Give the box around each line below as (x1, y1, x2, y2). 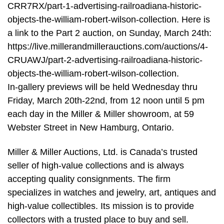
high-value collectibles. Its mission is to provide (7, 201, 194, 211)
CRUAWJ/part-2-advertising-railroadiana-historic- (7, 54, 202, 65)
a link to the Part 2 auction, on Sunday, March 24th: (7, 27, 211, 38)
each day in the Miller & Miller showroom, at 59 (7, 108, 194, 119)
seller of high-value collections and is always (7, 160, 184, 171)
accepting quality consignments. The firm (7, 174, 170, 184)
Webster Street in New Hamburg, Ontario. (7, 122, 174, 132)
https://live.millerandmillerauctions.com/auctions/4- (7, 41, 208, 51)
